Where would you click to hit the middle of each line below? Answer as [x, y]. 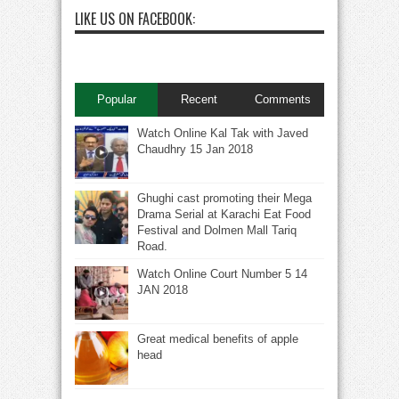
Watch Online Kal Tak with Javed [223, 133]
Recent [199, 99]
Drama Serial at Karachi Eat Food [224, 214]
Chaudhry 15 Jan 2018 [195, 149]
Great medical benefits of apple [218, 338]
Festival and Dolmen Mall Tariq [217, 230]
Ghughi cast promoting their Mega [224, 198]
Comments [282, 99]
